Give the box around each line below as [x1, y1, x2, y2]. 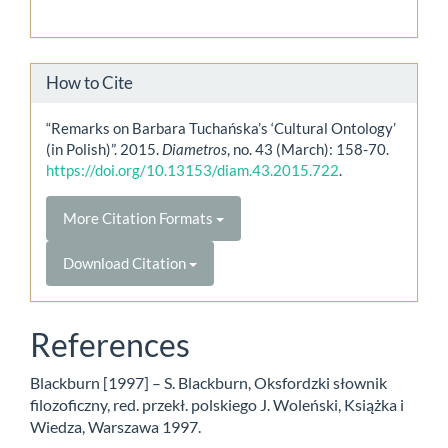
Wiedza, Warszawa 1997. [30, 417, 201, 437]
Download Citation [63, 253, 189, 272]
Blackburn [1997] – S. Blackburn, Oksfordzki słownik [30, 373, 387, 393]
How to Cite [46, 71, 133, 93]
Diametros [162, 139, 227, 158]
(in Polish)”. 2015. [46, 139, 162, 158]
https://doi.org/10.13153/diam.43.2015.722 [46, 160, 339, 179]
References [30, 324, 190, 364]
